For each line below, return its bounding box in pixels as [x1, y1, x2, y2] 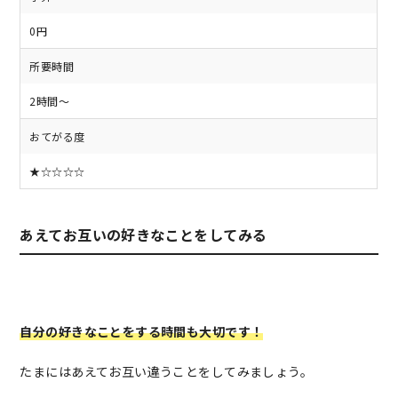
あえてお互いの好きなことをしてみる [20, 223, 267, 245]
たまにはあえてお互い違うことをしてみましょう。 [20, 362, 314, 380]
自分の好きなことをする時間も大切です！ [20, 322, 264, 340]
